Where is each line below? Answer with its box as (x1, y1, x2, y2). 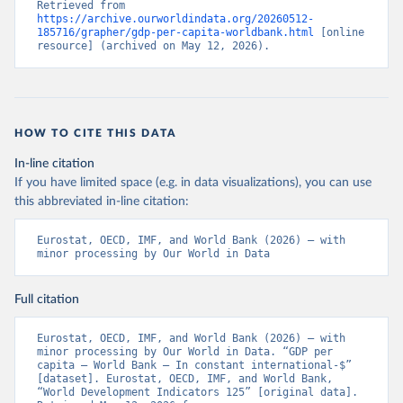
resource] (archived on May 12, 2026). (37, 40, 270, 52)
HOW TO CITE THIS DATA (14, 128, 177, 139)
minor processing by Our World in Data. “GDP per (37, 345, 333, 358)
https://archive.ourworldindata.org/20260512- (37, 13, 314, 25)
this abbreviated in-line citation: (14, 195, 189, 208)
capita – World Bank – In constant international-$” (37, 359, 352, 372)
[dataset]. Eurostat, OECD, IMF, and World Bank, (37, 372, 333, 385)
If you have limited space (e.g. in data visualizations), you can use (14, 176, 372, 189)
